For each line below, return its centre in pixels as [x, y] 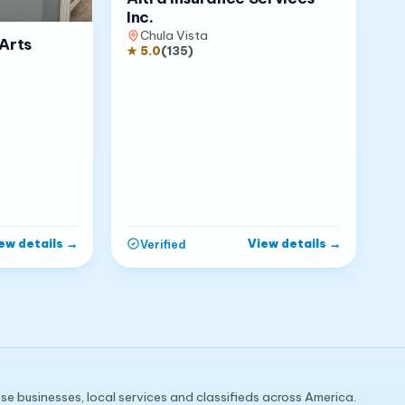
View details [287, 244]
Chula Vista [174, 36]
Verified [164, 244]
